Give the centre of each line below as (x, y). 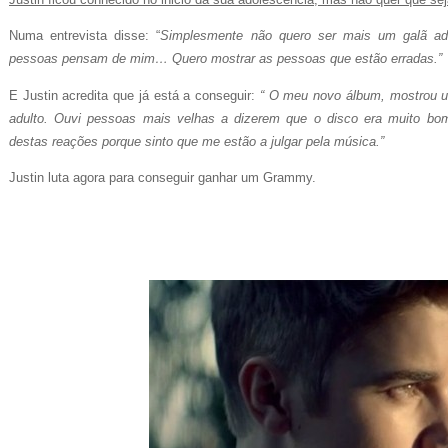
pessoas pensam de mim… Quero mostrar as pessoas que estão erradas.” (225, 59)
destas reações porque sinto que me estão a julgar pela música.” (196, 141)
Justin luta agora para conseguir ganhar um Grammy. (162, 177)
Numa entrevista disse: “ (85, 36)
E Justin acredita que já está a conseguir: (134, 95)
